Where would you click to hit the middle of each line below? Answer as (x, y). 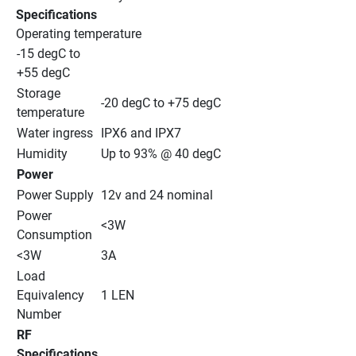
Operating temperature (79, 33)
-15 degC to (48, 53)
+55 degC (43, 72)
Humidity (42, 153)
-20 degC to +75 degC (161, 103)
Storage (39, 93)
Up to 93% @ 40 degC (161, 153)
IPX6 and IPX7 (141, 133)
